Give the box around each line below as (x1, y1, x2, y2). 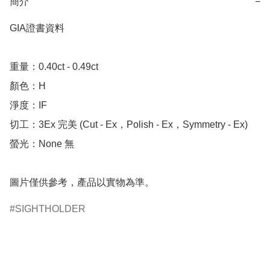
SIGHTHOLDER (15, 204, 86, 215)
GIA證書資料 (10, 23, 64, 34)
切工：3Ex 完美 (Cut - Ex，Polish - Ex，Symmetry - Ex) (10, 119, 248, 130)
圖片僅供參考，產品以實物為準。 (10, 177, 154, 188)
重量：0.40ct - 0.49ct (10, 61, 101, 72)
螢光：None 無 (10, 139, 74, 149)
